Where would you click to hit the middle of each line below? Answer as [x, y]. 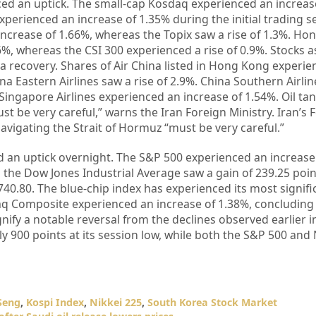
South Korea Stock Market [212, 303]
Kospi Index [55, 303]
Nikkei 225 [115, 303]
